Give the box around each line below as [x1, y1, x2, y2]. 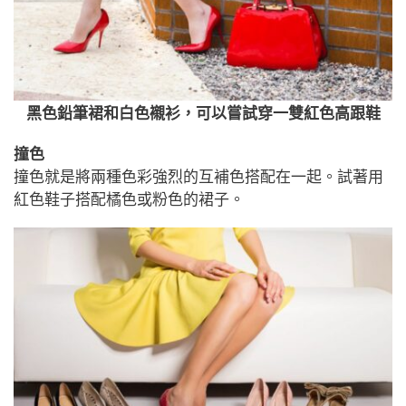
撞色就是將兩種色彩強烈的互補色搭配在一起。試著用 [14, 168, 383, 186]
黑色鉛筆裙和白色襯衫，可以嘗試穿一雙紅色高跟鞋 [25, 104, 381, 122]
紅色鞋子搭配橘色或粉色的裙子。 [14, 190, 245, 208]
